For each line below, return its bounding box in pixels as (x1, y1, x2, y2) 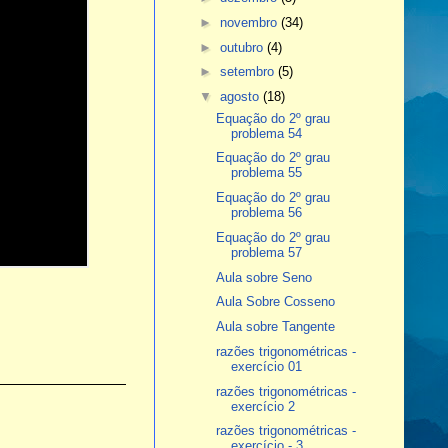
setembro (220, 64, 279, 80)
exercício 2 (230, 398, 295, 414)
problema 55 (230, 165, 302, 181)
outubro (220, 39, 268, 55)
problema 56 (230, 205, 302, 221)
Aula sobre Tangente (215, 319, 335, 335)
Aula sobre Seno (215, 269, 312, 285)
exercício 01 (230, 358, 302, 374)
